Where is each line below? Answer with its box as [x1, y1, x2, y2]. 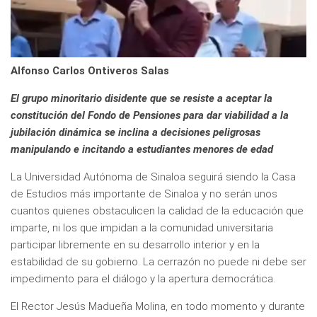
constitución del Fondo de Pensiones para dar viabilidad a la [11, 108, 289, 122]
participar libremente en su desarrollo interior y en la [11, 238, 260, 251]
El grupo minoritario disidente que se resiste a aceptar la [11, 91, 272, 105]
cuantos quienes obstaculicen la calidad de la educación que [11, 204, 304, 217]
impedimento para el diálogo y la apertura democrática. [11, 272, 275, 285]
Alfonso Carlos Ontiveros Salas [11, 64, 169, 77]
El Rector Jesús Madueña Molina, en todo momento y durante [11, 299, 305, 313]
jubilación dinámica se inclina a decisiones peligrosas [11, 125, 260, 139]
